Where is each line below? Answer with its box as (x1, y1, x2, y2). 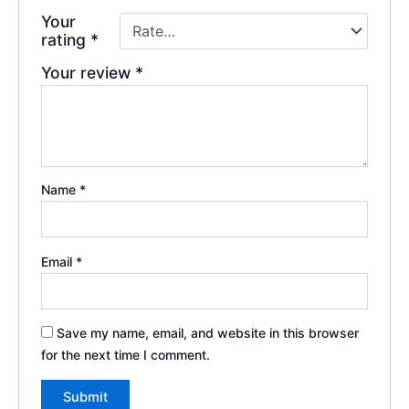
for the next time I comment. (41, 347, 211, 363)
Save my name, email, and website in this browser (57, 325, 360, 341)
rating (41, 30, 91, 50)
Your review (41, 63, 136, 83)
